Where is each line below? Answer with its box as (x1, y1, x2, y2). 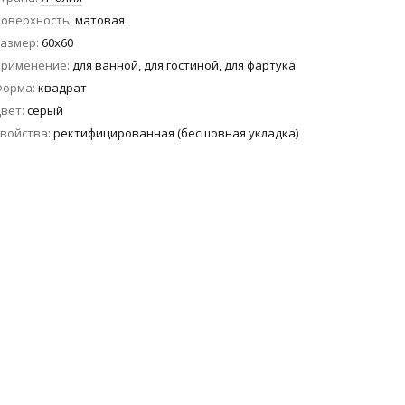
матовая (75, 11, 125, 28)
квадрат (38, 79, 87, 96)
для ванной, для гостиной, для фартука (72, 56, 296, 73)
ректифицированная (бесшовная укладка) (53, 124, 298, 141)
